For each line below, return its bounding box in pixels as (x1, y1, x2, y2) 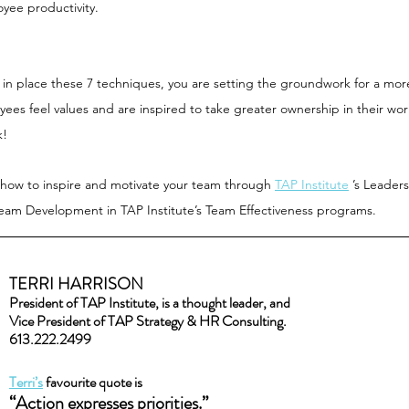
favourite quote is (43, 371, 142, 393)
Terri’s (9, 371, 43, 393)
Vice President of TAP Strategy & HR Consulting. (9, 309, 287, 331)
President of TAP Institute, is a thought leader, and (9, 291, 290, 313)
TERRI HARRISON (9, 271, 143, 296)
